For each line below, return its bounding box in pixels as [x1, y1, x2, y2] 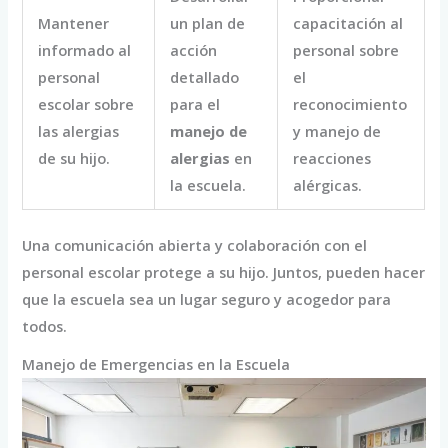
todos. [22, 315, 68, 336]
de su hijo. [38, 148, 111, 169]
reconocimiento [293, 94, 408, 115]
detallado [170, 67, 240, 88]
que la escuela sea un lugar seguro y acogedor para [22, 288, 392, 309]
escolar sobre [38, 94, 135, 115]
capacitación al [293, 13, 404, 34]
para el [170, 94, 221, 115]
